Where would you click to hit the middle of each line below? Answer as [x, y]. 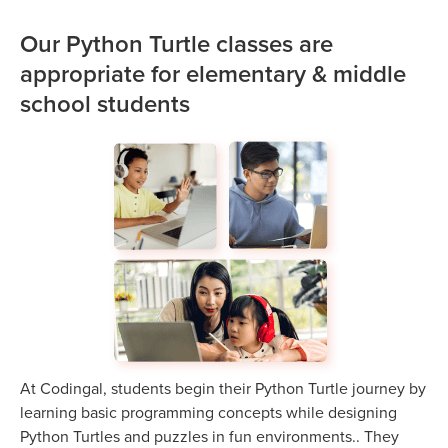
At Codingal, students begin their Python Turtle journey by [223, 387]
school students [105, 103]
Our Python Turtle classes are [176, 43]
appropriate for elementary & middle [213, 73]
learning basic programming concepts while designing [208, 411]
